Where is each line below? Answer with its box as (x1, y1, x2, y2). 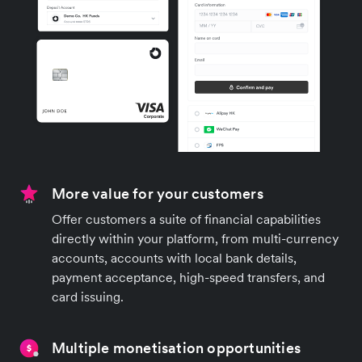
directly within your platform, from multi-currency (52, 229, 339, 246)
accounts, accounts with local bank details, (52, 249, 297, 266)
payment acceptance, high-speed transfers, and (52, 268, 325, 285)
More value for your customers (52, 183, 263, 203)
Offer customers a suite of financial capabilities (52, 210, 321, 227)
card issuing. (52, 288, 124, 305)
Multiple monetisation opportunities (52, 338, 301, 357)
